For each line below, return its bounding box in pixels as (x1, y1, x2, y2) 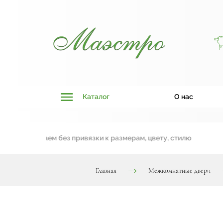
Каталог (83, 93, 110, 101)
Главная (96, 166, 116, 175)
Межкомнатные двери (148, 166, 211, 175)
